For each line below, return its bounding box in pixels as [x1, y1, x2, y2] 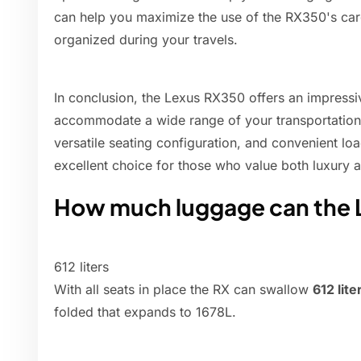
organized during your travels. [54, 31, 238, 48]
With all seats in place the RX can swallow [54, 281, 313, 298]
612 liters [54, 259, 109, 276]
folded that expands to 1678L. [54, 304, 236, 321]
